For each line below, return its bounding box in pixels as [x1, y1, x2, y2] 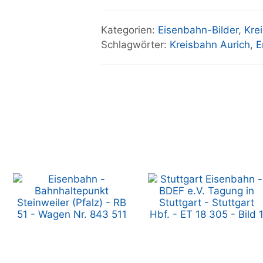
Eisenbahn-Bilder [158, 24, 238, 36]
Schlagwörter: [101, 39, 170, 50]
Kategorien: [101, 24, 158, 36]
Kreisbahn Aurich [170, 39, 250, 50]
